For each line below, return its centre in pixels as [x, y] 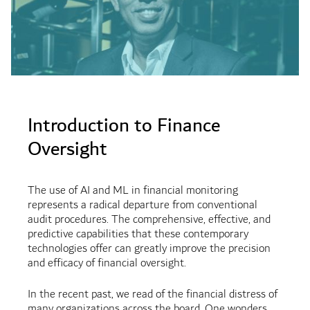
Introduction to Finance [124, 126]
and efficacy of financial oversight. [107, 264]
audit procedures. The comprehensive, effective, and [149, 220]
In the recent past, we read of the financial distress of [152, 295]
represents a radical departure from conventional [142, 206]
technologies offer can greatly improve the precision [149, 249]
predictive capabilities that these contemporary [138, 235]
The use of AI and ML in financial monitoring [133, 191]
